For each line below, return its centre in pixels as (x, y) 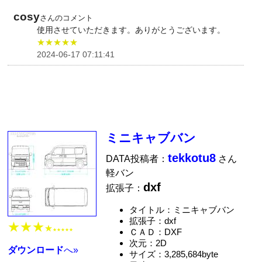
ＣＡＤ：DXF (155, 232)
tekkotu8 (192, 158)
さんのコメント (67, 18)
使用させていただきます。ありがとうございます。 (131, 30)
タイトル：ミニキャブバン (182, 210)
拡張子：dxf (152, 221)
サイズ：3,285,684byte (173, 254)
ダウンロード (36, 250)
